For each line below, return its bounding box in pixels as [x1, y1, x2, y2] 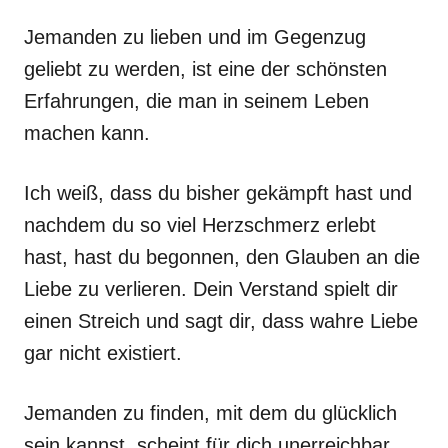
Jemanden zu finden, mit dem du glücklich [24, 402, 397, 424]
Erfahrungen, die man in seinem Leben [24, 90, 369, 112]
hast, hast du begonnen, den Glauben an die [24, 246, 420, 268]
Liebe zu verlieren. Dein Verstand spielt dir [24, 278, 398, 300]
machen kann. [24, 122, 150, 144]
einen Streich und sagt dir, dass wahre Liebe [24, 310, 418, 332]
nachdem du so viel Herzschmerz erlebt [24, 214, 376, 236]
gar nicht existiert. [24, 342, 182, 364]
